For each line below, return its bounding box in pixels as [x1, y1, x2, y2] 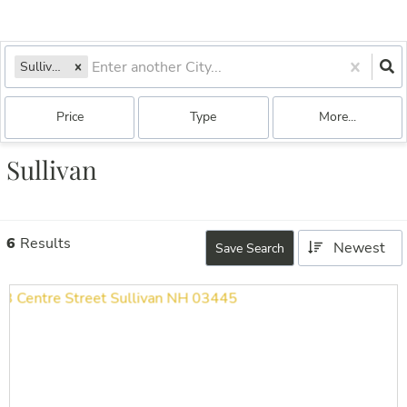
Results [20, 233, 71, 253]
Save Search [215, 239, 284, 257]
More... [318, 108, 356, 125]
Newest [333, 238, 385, 258]
